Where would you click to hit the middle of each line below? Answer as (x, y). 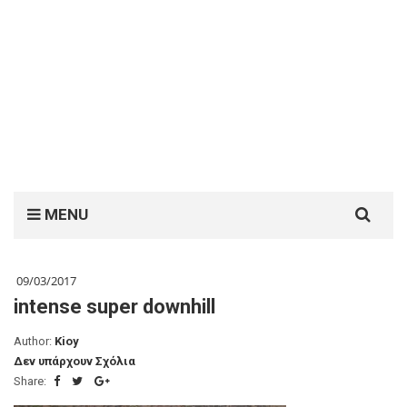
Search (356, 201)
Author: (34, 341)
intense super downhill (114, 307)
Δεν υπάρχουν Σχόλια (74, 361)
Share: (31, 381)
